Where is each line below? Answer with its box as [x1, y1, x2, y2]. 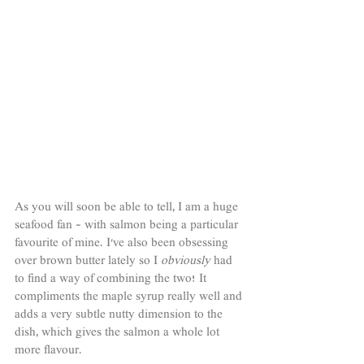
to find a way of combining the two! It [15, 272, 210, 288]
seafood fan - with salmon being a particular [15, 219, 241, 234]
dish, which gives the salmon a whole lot [15, 326, 223, 341]
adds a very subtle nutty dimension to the [15, 308, 226, 323]
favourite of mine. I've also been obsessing [15, 236, 232, 252]
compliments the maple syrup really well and [15, 290, 245, 305]
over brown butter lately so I [15, 254, 161, 270]
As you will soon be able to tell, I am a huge [15, 201, 241, 216]
